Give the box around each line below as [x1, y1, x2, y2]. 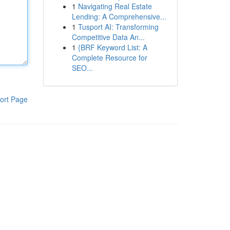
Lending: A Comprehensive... [71, 11, 166, 22]
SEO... [71, 63, 93, 73]
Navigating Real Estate [78, 1, 152, 11]
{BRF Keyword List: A [78, 42, 147, 52]
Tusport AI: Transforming [78, 22, 159, 32]
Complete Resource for [71, 52, 147, 63]
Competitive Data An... [71, 32, 145, 42]
